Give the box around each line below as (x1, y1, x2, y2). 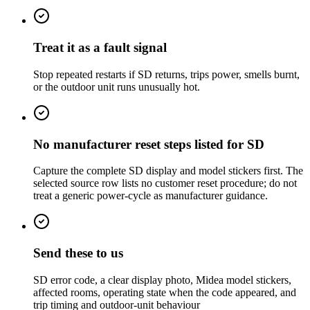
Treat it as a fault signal (33, 40, 167, 55)
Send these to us (33, 246, 123, 261)
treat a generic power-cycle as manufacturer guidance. (33, 190, 268, 202)
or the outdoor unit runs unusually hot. (33, 80, 200, 93)
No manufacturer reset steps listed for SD (33, 136, 264, 152)
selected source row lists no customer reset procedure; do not (33, 177, 297, 190)
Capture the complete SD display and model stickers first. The (33, 165, 303, 177)
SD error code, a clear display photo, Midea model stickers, (33, 273, 291, 286)
